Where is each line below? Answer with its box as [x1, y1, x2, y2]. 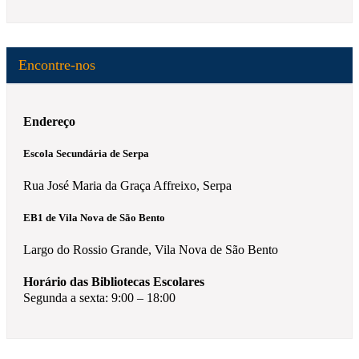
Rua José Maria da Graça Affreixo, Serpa [23, 179, 232, 193]
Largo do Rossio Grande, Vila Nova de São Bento [23, 243, 278, 257]
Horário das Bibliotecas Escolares [23, 275, 204, 289]
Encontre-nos [18, 56, 95, 73]
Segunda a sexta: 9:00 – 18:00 [23, 291, 175, 305]
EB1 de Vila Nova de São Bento [23, 212, 165, 224]
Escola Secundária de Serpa [23, 147, 149, 159]
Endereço [23, 114, 75, 128]
